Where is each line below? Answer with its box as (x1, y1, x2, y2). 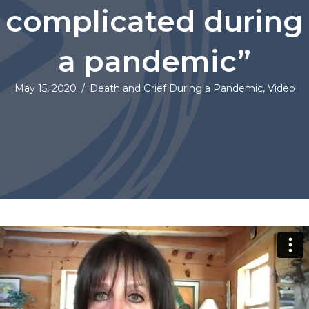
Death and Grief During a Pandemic (89, 82, 263, 95)
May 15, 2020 (14, 82, 77, 95)
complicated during (6, 3, 303, 40)
